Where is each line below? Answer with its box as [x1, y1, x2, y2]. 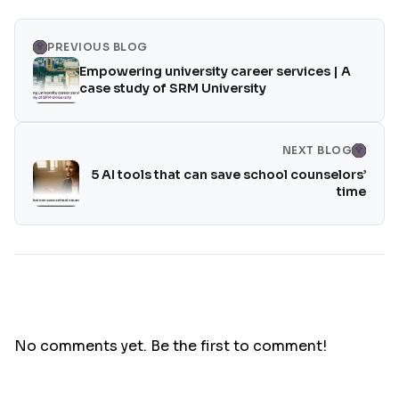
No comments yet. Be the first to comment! [14, 337, 327, 355]
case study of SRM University [79, 80, 266, 96]
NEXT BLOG [281, 143, 352, 157]
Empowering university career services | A [79, 63, 351, 79]
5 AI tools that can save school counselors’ [91, 167, 366, 183]
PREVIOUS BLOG [47, 40, 148, 53]
